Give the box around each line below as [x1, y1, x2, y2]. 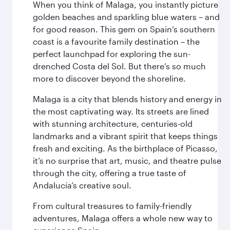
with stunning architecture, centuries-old [33, 119, 193, 128]
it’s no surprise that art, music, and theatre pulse [33, 156, 221, 165]
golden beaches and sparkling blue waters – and [33, 12, 220, 22]
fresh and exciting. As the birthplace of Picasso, [33, 143, 218, 153]
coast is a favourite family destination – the [33, 36, 200, 46]
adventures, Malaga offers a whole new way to [33, 213, 213, 223]
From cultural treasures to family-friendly [33, 201, 191, 210]
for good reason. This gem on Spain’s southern [33, 24, 215, 34]
